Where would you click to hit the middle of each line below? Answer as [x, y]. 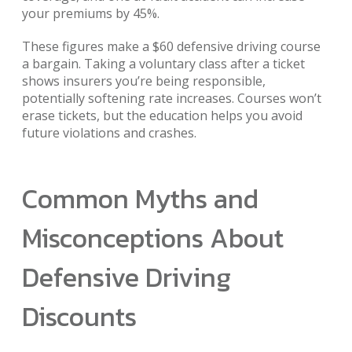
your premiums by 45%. [91, 13]
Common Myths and [140, 198]
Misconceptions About [153, 238]
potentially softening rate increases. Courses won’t [172, 98]
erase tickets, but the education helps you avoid [162, 115]
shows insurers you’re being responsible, [144, 81]
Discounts [79, 316]
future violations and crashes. [109, 132]
